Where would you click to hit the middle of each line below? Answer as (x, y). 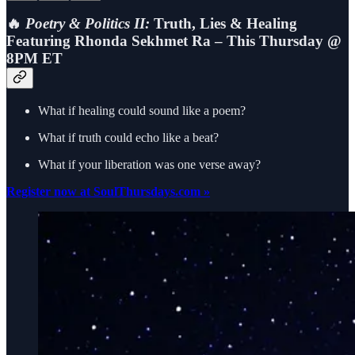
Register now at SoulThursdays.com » (108, 191)
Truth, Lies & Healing (223, 24)
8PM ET (34, 59)
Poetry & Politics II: (88, 24)
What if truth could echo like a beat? (128, 137)
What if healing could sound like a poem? (142, 110)
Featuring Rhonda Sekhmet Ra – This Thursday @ (174, 41)
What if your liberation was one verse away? (149, 164)
